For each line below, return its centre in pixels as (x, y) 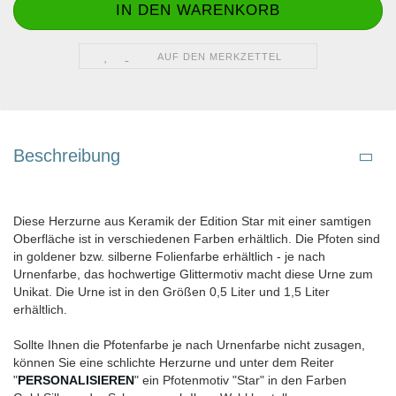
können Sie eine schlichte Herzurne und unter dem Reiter (174, 363)
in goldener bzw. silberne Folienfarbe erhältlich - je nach (169, 257)
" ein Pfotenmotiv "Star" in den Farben (240, 381)
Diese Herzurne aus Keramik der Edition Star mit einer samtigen (192, 221)
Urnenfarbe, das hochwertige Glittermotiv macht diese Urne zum (193, 274)
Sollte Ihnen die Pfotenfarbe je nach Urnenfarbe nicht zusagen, (189, 345)
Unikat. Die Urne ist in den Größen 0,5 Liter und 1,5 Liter (171, 292)
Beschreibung (67, 156)
